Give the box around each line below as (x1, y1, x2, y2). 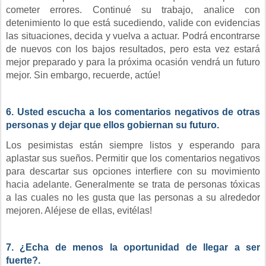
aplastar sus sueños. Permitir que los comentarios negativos (6, 153, 260, 163)
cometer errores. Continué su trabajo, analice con (6, 5, 260, 15)
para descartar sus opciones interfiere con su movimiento (6, 166, 260, 176)
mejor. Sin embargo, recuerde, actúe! (6, 70, 160, 80)
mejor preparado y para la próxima (6, 57, 155, 67)
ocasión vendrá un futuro (155, 57, 260, 67)
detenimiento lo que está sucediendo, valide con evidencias (6, 18, 260, 28)
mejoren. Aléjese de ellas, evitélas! (6, 205, 152, 216)
